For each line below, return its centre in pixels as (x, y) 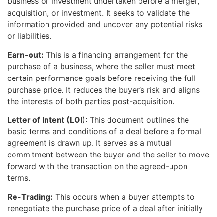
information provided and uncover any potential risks (105, 24)
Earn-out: (25, 54)
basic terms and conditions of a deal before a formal (104, 132)
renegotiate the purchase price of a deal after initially (105, 208)
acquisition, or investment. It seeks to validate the (99, 13)
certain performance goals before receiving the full (101, 78)
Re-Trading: (30, 196)
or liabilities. (29, 36)
